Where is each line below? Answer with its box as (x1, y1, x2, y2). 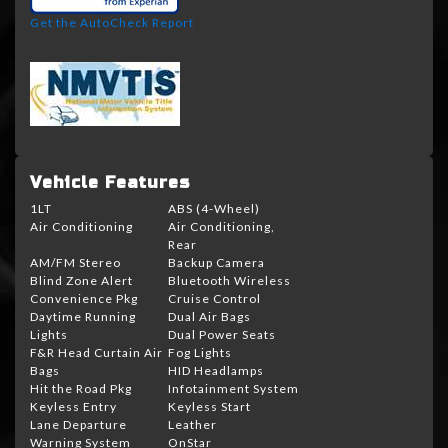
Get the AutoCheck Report (30, 15, 194, 31)
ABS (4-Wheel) (168, 201, 260, 217)
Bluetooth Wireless (168, 273, 291, 289)
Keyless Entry (30, 399, 117, 415)
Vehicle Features (30, 173, 190, 193)
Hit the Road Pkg (30, 381, 132, 397)
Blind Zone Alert (30, 273, 133, 289)
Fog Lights (168, 345, 232, 361)
